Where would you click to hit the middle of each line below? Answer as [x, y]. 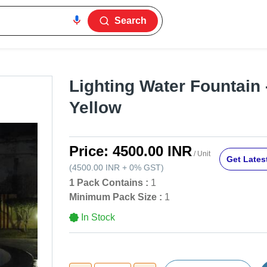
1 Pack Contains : [109, 183]
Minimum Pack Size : [116, 197]
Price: [91, 151]
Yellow [95, 108]
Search [131, 21]
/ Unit [201, 154]
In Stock [98, 218]
